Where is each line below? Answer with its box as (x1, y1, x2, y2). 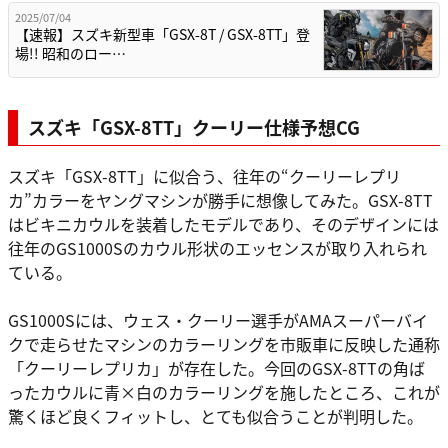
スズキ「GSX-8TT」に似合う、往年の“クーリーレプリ (8, 164, 401, 189)
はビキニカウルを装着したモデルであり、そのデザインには (8, 212, 439, 237)
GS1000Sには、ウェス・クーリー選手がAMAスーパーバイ (8, 308, 428, 333)
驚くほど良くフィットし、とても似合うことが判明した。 (8, 404, 423, 429)
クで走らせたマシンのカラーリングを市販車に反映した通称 (8, 332, 440, 357)
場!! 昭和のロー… (15, 43, 126, 64)
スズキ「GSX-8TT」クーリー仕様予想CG (28, 114, 360, 141)
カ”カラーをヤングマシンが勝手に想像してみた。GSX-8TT (8, 188, 433, 213)
